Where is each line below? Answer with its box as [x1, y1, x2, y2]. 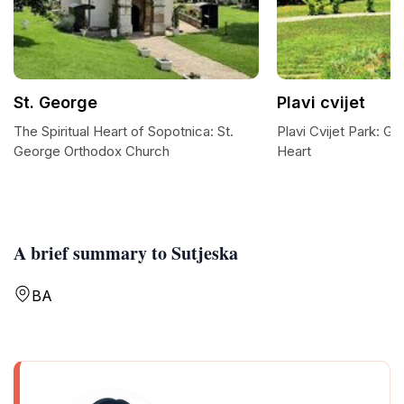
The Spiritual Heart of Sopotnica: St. [14, 123, 234, 140]
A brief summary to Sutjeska [14, 240, 238, 266]
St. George [14, 93, 97, 112]
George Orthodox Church [14, 142, 170, 160]
